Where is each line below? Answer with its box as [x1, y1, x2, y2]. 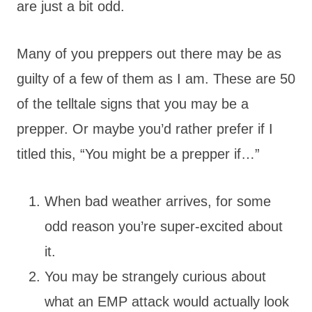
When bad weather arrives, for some [45, 193, 271, 209]
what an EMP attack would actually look [45, 293, 289, 309]
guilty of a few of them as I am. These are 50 [17, 70, 295, 86]
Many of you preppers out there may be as [17, 45, 281, 61]
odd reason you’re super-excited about [45, 218, 283, 234]
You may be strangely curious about [45, 268, 266, 284]
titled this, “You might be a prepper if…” [17, 146, 264, 162]
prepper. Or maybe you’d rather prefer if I [17, 120, 273, 136]
